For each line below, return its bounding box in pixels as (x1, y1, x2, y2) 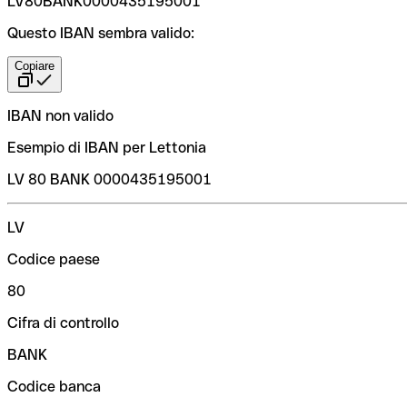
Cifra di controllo (7, 313, 119, 332)
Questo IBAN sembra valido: (7, 24, 194, 42)
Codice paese (7, 250, 100, 268)
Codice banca (7, 377, 101, 395)
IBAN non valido (7, 106, 114, 124)
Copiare (15, 58, 55, 73)
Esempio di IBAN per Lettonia (7, 138, 206, 156)
